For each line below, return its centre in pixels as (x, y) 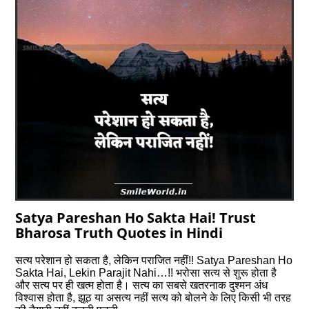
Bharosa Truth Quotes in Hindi (119, 233)
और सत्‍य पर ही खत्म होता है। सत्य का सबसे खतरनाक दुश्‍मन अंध (142, 286)
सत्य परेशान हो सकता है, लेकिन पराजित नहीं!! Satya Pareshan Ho (154, 261)
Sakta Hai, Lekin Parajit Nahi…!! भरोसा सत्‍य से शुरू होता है (146, 273)
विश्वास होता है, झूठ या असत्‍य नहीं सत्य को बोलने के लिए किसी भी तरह (153, 298)
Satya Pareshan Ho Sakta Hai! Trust (136, 218)
